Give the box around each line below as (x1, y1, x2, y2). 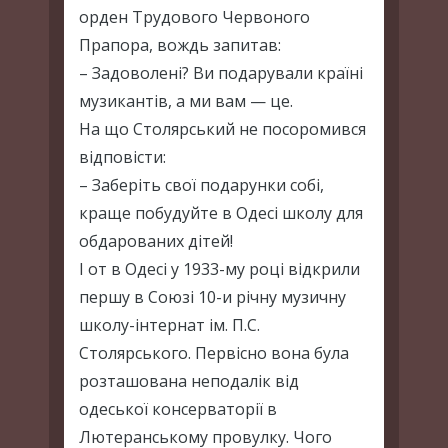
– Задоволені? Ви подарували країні (79, 62, 363, 84)
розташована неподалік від (79, 370, 299, 392)
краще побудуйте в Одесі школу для (79, 202, 363, 224)
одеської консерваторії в (79, 398, 277, 420)
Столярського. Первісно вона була (79, 342, 349, 364)
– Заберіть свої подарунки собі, (79, 174, 324, 196)
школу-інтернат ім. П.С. (79, 314, 260, 336)
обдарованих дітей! (79, 230, 233, 252)
